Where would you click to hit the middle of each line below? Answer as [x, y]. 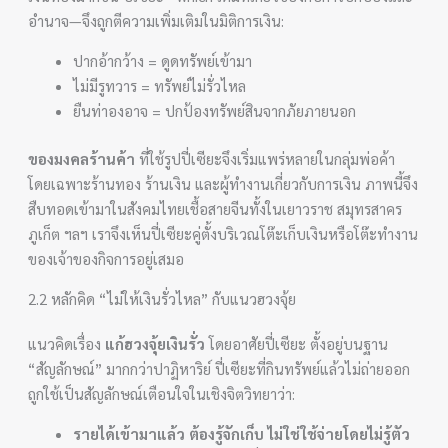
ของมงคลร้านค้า [82, 158]
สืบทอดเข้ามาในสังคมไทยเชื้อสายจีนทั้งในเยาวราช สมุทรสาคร [215, 208]
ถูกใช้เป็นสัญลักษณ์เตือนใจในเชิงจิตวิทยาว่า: [162, 393]
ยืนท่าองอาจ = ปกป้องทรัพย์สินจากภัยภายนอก [215, 110]
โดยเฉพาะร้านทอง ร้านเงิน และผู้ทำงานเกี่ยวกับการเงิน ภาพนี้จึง [223, 183]
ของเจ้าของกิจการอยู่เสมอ [106, 258]
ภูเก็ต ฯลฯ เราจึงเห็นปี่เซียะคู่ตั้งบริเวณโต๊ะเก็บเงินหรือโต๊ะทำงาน [223, 233]
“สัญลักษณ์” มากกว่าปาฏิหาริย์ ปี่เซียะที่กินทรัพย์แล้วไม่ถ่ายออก [219, 368]
